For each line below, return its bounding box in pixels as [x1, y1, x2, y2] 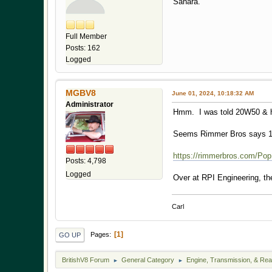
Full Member [66, 32, 107, 41]
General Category [121, 256, 174, 263]
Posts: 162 [66, 43, 100, 52]
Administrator [66, 100, 114, 109]
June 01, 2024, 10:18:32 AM [172, 89, 254, 97]
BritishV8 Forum [62, 256, 109, 263]
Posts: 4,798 [66, 156, 106, 165]
